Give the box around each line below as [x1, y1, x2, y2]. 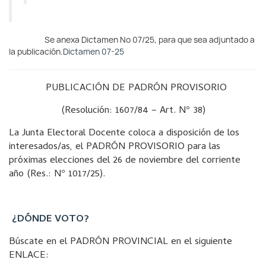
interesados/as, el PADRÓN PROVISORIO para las [9, 139, 220, 156]
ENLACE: [9, 248, 49, 264]
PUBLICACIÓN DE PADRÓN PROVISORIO [39, 80, 227, 97]
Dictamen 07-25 [63, 46, 124, 57]
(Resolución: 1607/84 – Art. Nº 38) [61, 103, 205, 119]
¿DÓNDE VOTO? [9, 211, 89, 228]
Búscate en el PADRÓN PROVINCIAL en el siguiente [9, 234, 232, 251]
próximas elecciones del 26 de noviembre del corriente [9, 153, 240, 169]
